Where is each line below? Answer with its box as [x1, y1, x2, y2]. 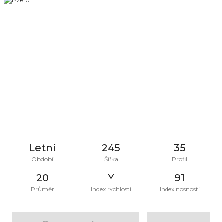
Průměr [30, 185, 54, 193]
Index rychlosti [91, 185, 131, 193]
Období [31, 155, 54, 163]
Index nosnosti [160, 185, 200, 193]
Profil [172, 155, 188, 163]
